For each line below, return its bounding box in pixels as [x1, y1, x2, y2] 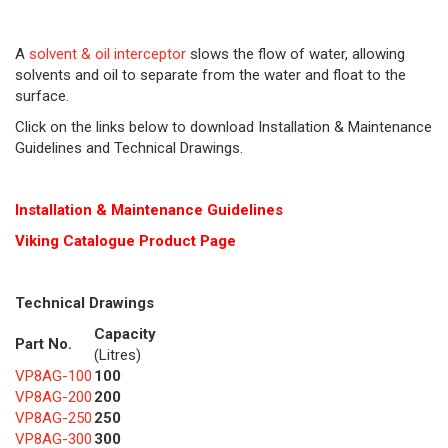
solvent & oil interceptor [29, 45, 186, 64]
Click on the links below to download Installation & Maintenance [15, 118, 432, 137]
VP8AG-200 [15, 388, 92, 407]
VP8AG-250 [15, 409, 92, 428]
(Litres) [94, 346, 141, 365]
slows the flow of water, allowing [186, 45, 405, 64]
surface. [15, 87, 69, 106]
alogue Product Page [87, 232, 236, 251]
